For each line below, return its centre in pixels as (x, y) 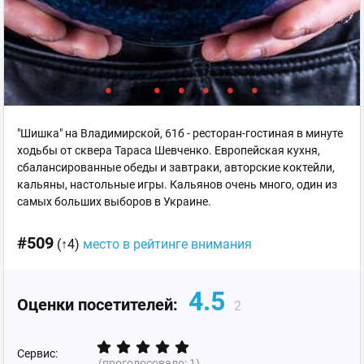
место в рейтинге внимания (167, 244)
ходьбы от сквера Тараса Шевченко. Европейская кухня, (169, 150)
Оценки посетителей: (100, 305)
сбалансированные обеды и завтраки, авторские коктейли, (176, 167)
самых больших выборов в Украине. (114, 201)
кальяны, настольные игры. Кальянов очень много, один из (177, 184)
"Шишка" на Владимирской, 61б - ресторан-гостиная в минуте (180, 133)
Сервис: (37, 353)
